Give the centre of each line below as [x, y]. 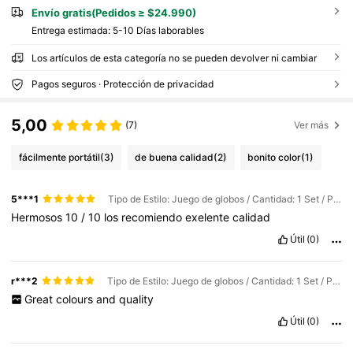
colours [76, 299]
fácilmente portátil [59, 158]
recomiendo [154, 217]
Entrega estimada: [72, 31]
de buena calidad [175, 158]
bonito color [275, 158]
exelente [209, 217]
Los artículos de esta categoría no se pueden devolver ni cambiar [174, 58]
